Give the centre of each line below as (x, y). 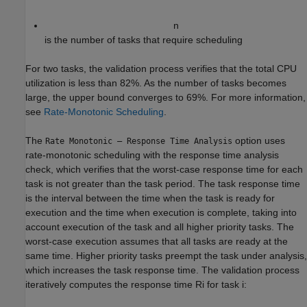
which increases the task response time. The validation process (162, 270)
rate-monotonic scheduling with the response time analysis (152, 155)
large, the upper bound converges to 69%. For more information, (165, 97)
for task (223, 284)
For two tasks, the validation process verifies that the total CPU (161, 68)
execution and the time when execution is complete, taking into (161, 212)
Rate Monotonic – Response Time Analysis (139, 141)
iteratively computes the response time (110, 284)
